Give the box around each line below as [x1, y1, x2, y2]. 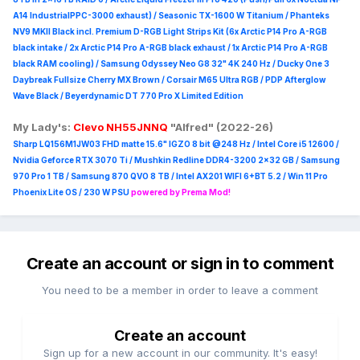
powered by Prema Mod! [131, 187, 231, 198]
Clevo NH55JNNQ [73, 121, 168, 134]
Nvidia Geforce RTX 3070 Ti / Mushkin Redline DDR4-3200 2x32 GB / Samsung [13, 155, 340, 166]
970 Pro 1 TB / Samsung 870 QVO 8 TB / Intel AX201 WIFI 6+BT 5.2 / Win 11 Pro [13, 171, 328, 182]
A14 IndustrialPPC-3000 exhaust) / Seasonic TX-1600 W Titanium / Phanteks [13, 10, 329, 21]
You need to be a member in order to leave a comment [42, 284, 318, 297]
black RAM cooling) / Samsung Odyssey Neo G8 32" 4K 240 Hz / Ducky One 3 [13, 59, 329, 69]
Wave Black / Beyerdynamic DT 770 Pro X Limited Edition [13, 91, 243, 101]
